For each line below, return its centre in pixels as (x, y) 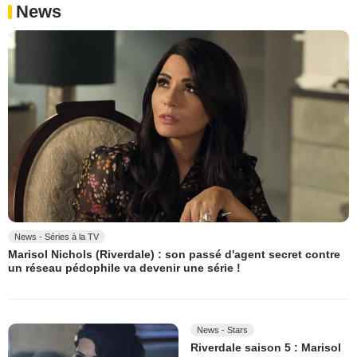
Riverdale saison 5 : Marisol (266, 347)
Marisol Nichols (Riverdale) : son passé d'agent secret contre (174, 255)
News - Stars (222, 330)
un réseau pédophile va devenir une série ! (124, 268)
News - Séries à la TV (57, 237)
